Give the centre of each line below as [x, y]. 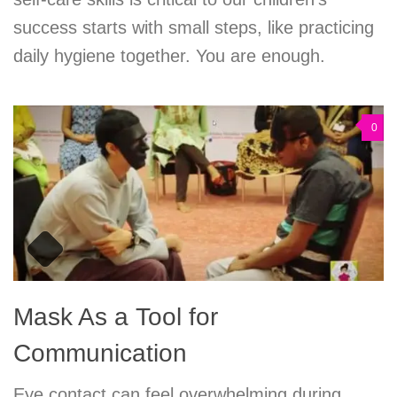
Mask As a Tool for [116, 317]
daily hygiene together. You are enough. [169, 56]
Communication [100, 353]
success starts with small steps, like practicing [194, 28]
